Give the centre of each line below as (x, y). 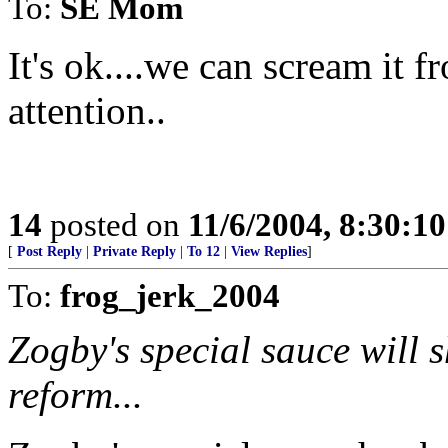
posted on (115, 224)
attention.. (87, 110)
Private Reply (134, 251)
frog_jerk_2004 (170, 295)
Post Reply (49, 251)
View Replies (269, 251)
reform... (75, 394)
